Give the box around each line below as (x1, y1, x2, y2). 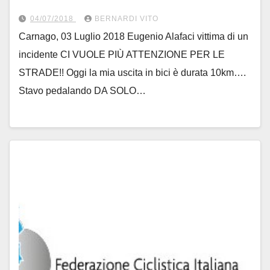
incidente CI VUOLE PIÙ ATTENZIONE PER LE (19, 49, 225, 60)
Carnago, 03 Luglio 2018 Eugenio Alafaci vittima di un (19, 31, 248, 42)
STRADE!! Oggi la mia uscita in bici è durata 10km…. (19, 67, 246, 78)
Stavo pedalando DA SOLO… (19, 85, 146, 96)
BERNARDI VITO (95, 14, 159, 23)
